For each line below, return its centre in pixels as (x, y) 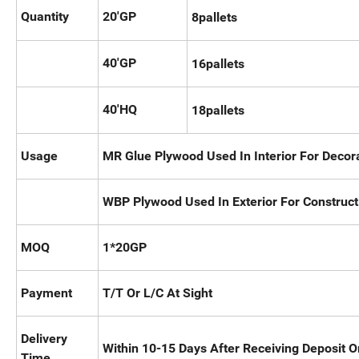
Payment (46, 293)
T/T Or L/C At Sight (157, 293)
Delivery (44, 339)
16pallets (218, 64)
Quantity (45, 17)
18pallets (218, 111)
